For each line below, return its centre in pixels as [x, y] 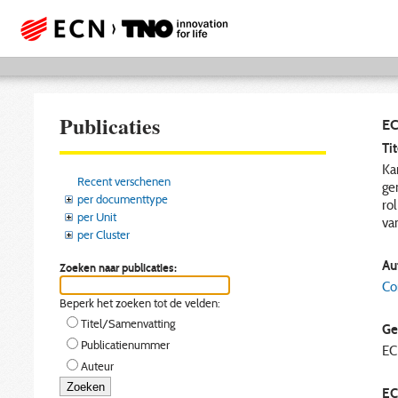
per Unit [97, 216]
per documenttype [123, 199]
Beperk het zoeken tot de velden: [140, 303]
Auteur [97, 366]
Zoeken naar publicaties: [118, 267]
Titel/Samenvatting [128, 324]
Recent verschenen [124, 181]
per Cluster [103, 234]
